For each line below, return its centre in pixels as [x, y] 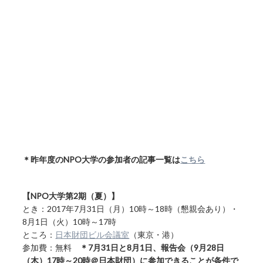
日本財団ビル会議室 [92, 235]
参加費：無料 [51, 247]
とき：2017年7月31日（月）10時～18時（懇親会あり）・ [131, 209]
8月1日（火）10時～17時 [78, 222]
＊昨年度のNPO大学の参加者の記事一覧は [102, 159]
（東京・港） [154, 235]
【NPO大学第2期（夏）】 [71, 196]
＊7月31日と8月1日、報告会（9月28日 [152, 247]
